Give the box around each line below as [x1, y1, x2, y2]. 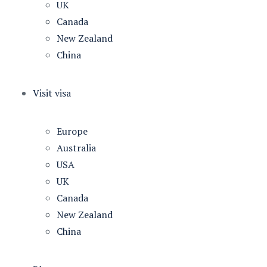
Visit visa [33, 86, 71, 100]
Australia [57, 141, 96, 154]
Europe [57, 125, 88, 138]
